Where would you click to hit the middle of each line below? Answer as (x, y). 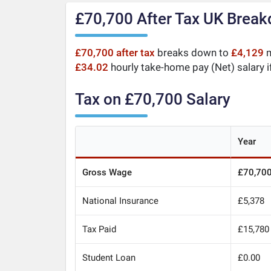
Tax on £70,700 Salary (152, 99)
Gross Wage (107, 172)
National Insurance (121, 201)
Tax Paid (100, 229)
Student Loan (109, 257)
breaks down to (193, 53)
